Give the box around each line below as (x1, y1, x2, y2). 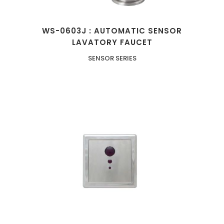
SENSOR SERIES (87, 53, 136, 63)
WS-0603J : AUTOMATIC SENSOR (42, 25, 182, 36)
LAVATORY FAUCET (71, 37, 152, 48)
